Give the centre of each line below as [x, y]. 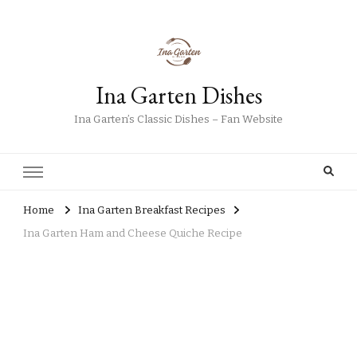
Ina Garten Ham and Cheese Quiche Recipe [133, 234]
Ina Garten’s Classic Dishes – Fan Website [178, 120]
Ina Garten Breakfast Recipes [152, 211]
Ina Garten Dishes [178, 95]
